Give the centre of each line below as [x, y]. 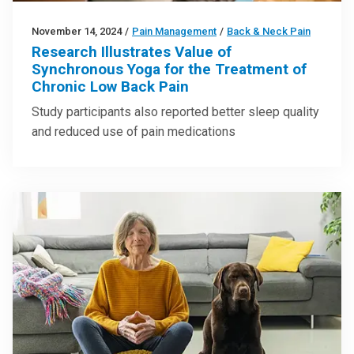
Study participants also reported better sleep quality [175, 111]
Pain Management [174, 31]
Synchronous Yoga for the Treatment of [169, 69]
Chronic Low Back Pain [110, 86]
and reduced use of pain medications [134, 131]
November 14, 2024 [77, 31]
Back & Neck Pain [269, 31]
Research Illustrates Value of [132, 51]
